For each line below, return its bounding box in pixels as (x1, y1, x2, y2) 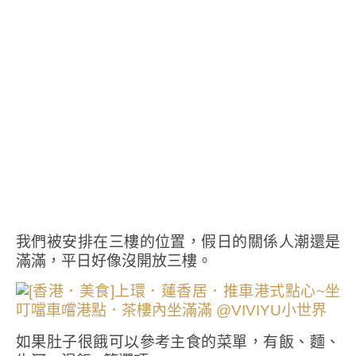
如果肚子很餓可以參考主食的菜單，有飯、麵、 (16, 331, 340, 352)
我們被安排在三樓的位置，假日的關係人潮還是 (16, 231, 340, 252)
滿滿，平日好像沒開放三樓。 (16, 250, 212, 271)
